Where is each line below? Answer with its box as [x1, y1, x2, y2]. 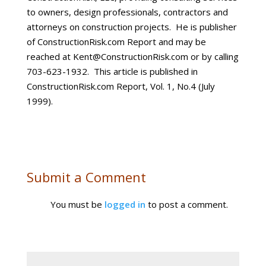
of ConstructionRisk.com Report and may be [26, 36, 206, 47]
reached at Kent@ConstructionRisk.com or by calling [26, 50, 239, 62]
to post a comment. [145, 198, 228, 210]
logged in [104, 198, 145, 210]
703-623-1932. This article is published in [26, 65, 198, 77]
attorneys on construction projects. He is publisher [26, 21, 237, 33]
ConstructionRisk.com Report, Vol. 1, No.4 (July [26, 80, 215, 92]
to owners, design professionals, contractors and [26, 6, 228, 18]
